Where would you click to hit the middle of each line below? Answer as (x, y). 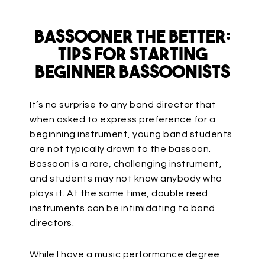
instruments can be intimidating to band (122, 208)
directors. (52, 223)
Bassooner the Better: (132, 38)
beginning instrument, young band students (131, 134)
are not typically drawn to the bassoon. (120, 149)
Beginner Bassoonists (132, 74)
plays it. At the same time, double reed (119, 193)
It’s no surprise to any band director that (123, 105)
